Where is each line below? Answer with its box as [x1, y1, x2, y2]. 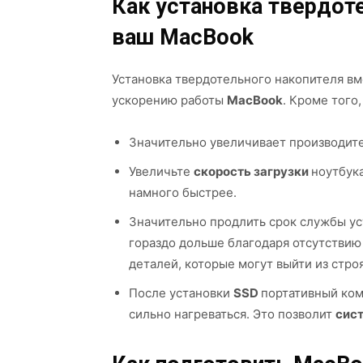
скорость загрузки [194, 164, 311, 179]
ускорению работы [112, 92, 227, 108]
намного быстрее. [129, 185, 237, 200]
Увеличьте [129, 164, 194, 179]
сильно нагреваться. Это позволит [129, 306, 335, 322]
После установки [129, 285, 233, 301]
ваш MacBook [112, 24, 254, 50]
